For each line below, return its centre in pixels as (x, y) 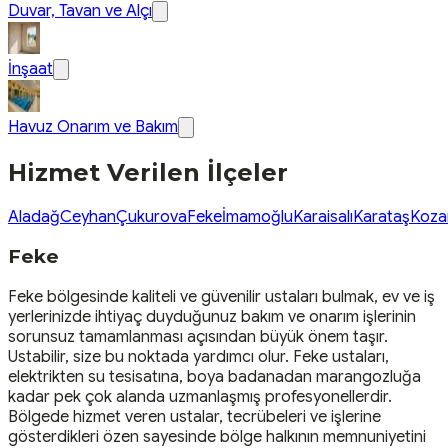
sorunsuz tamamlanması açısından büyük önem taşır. (198, 336)
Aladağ (34, 216)
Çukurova (151, 216)
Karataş (381, 216)
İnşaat (30, 68)
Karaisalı (323, 216)
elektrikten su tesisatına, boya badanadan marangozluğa (214, 376)
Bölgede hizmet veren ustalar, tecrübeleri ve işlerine (194, 416)
